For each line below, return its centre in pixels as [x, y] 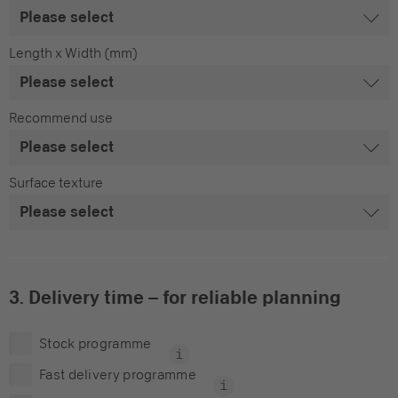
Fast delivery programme [118, 374]
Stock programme [96, 343]
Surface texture [56, 183]
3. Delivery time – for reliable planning [175, 297]
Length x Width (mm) [73, 53]
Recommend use [61, 118]
